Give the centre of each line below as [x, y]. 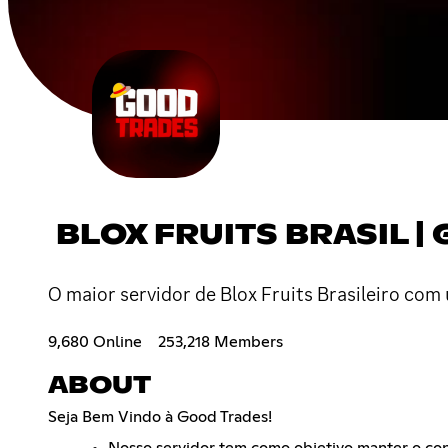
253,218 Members [220, 341]
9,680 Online [95, 341]
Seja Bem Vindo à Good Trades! [160, 416]
